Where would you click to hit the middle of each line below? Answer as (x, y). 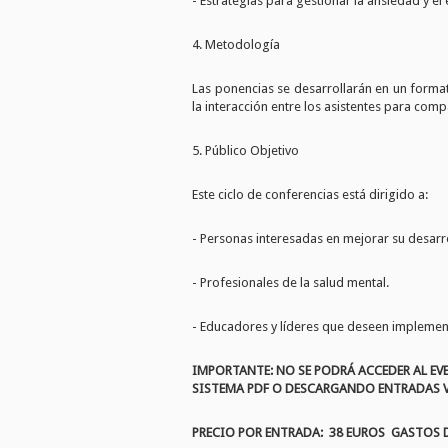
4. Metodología (236, 45)
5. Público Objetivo (245, 151)
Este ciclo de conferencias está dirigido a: (310, 195)
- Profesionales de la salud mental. (290, 283)
